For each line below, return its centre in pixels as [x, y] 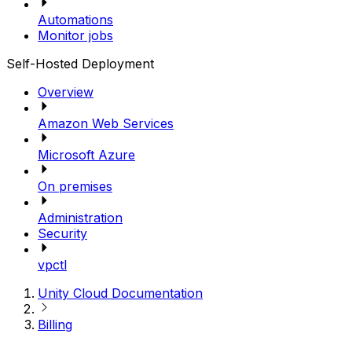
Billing [55, 324]
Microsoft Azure [86, 154]
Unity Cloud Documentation [120, 293]
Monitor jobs [75, 35]
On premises [75, 186]
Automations [75, 19]
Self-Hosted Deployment [80, 63]
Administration [80, 217]
